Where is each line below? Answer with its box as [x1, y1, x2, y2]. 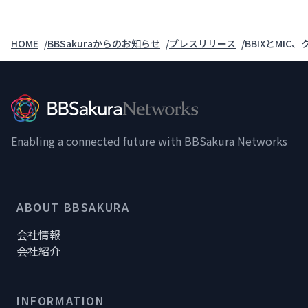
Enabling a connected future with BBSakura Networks [11, 133, 287, 150]
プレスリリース [169, 36, 236, 51]
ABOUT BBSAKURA [16, 199, 130, 216]
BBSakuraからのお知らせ [47, 36, 160, 51]
